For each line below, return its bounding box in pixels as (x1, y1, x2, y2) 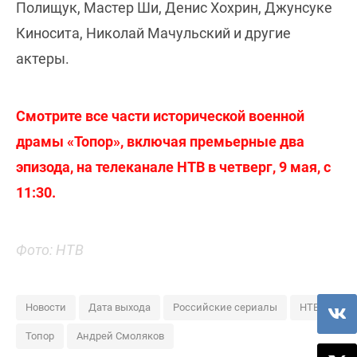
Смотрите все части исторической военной (16, 108, 304, 125)
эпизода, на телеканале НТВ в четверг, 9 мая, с (16, 159, 331, 176)
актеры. (16, 50, 69, 68)
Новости (25, 301, 66, 314)
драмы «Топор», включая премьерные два (16, 133, 304, 151)
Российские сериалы (173, 301, 277, 314)
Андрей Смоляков (76, 330, 164, 343)
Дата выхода (88, 301, 151, 314)
